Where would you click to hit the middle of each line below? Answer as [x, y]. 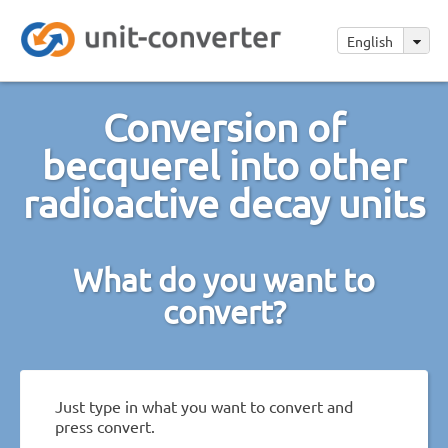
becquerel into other [224, 164]
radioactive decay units [224, 202]
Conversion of [224, 126]
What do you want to [224, 279]
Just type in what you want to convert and [204, 405]
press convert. [105, 425]
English [371, 41]
